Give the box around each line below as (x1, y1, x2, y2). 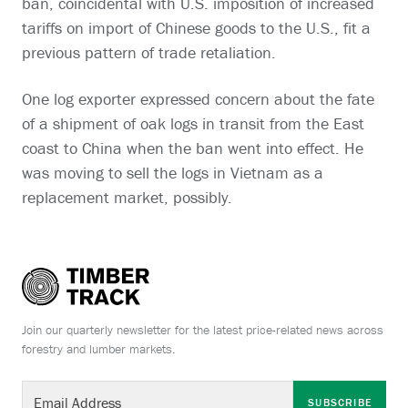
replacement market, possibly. (22, 187, 232, 209)
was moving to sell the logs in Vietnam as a (22, 162, 323, 184)
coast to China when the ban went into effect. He (22, 138, 363, 159)
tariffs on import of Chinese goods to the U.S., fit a (22, 17, 371, 39)
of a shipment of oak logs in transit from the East (22, 113, 364, 135)
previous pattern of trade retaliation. (22, 42, 276, 64)
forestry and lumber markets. (22, 340, 176, 357)
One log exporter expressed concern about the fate (22, 88, 374, 110)
